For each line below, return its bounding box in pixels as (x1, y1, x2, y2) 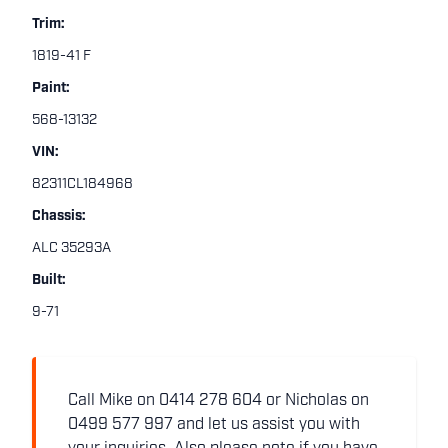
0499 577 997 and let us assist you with (68, 417, 360, 433)
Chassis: (32, 209, 86, 224)
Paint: (32, 81, 70, 96)
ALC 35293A (32, 241, 111, 256)
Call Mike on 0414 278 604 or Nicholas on (68, 393, 369, 409)
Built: (32, 273, 66, 288)
